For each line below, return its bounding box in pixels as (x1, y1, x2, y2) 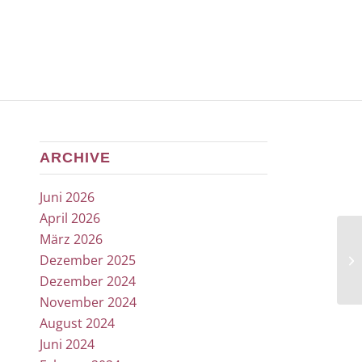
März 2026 (39, 229, 103, 248)
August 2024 (39, 314, 115, 332)
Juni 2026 (39, 187, 95, 206)
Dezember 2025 (39, 250, 136, 269)
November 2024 (39, 293, 137, 311)
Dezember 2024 (39, 271, 136, 290)
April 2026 (39, 208, 100, 227)
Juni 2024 (39, 335, 95, 353)
